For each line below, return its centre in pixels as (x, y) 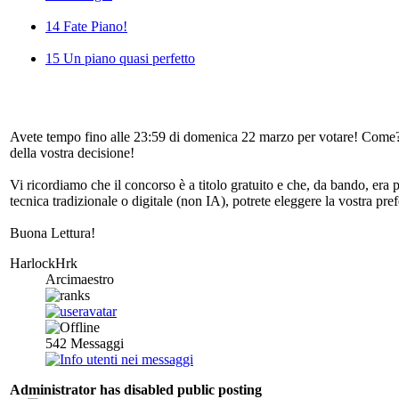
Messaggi (95, 344)
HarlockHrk (44, 264)
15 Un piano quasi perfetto (120, 59)
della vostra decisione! (72, 153)
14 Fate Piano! (86, 27)
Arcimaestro (80, 280)
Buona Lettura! (53, 233)
